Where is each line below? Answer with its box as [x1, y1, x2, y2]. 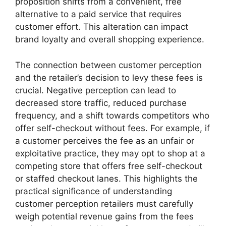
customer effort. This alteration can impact [15, 22, 188, 32]
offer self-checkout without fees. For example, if [15, 123, 210, 133]
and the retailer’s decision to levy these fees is [15, 72, 203, 83]
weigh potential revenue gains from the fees [15, 211, 194, 221]
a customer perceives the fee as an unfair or [15, 135, 194, 146]
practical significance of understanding [15, 186, 172, 196]
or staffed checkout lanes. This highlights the [15, 173, 198, 184]
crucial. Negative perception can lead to [15, 85, 176, 95]
